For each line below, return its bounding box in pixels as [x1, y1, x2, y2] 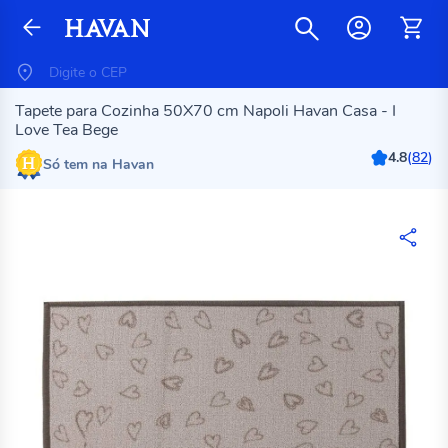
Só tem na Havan [43, 154, 154, 174]
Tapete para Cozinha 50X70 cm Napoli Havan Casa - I [15, 100, 396, 122]
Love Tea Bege [15, 119, 118, 141]
